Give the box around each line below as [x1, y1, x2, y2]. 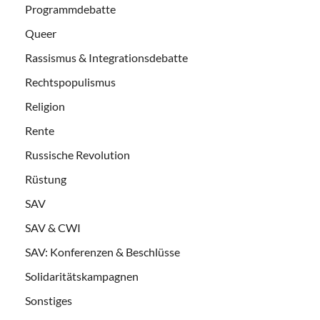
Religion [25, 99, 65, 113]
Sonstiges [25, 293, 72, 307]
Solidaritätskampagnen [25, 269, 139, 283]
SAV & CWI [25, 220, 81, 234]
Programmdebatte [25, 1, 116, 16]
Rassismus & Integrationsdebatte [25, 50, 188, 64]
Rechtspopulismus [25, 74, 116, 89]
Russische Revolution [25, 147, 130, 161]
